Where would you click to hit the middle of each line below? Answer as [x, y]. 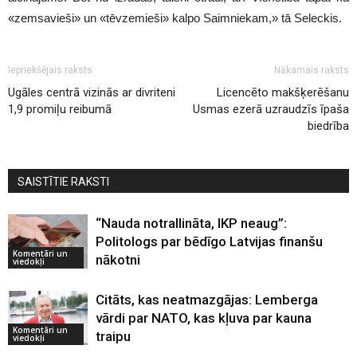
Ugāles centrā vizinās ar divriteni [92, 92]
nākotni [118, 259]
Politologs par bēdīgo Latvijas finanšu [209, 241]
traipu [113, 336]
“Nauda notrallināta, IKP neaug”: [191, 223]
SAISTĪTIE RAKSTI [63, 181]
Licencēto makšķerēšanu [283, 92]
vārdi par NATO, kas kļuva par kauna [204, 318]
